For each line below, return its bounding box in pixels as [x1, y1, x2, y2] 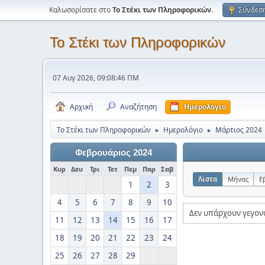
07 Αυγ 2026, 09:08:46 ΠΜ [53, 72, 139, 83]
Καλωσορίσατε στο [49, 5, 112, 15]
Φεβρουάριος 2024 [75, 148, 152, 157]
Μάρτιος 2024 [215, 125, 262, 135]
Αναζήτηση [120, 102, 157, 112]
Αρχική [70, 102, 93, 112]
